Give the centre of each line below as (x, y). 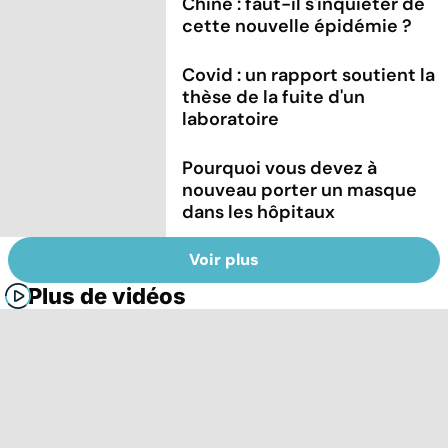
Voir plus (224, 259)
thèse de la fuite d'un (274, 97)
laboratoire (231, 119)
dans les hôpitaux (259, 212)
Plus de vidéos (107, 295)
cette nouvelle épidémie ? (297, 26)
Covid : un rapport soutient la (309, 75)
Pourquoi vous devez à (280, 168)
